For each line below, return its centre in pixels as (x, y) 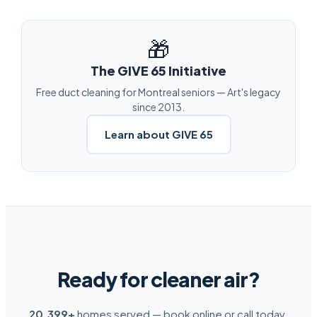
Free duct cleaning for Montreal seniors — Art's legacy (158, 92)
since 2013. (158, 107)
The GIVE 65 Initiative (158, 71)
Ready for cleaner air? (158, 279)
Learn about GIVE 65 (158, 134)
